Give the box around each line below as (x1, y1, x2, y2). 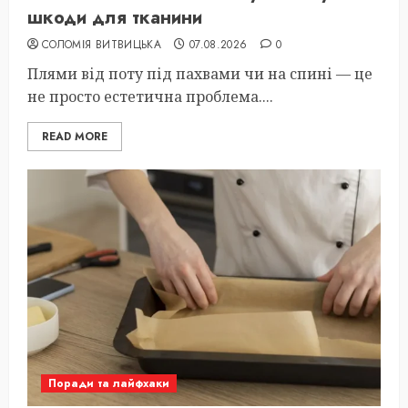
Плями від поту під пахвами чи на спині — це (27, 64, 372, 84)
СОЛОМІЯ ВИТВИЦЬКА (42, 36, 162, 53)
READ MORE (42, 128, 107, 145)
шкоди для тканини (27, 5, 202, 31)
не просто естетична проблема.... (27, 87, 273, 107)
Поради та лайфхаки (48, 375, 169, 392)
